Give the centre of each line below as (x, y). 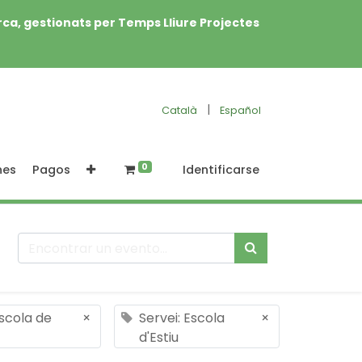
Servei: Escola (182, 318)
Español (240, 110)
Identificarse (221, 170)
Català (179, 110)
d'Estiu (159, 337)
